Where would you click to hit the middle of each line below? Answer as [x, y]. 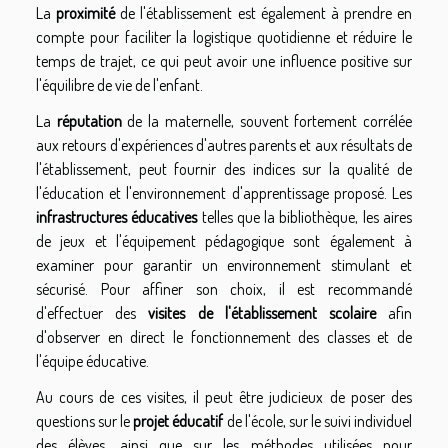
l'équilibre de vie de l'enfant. [119, 84]
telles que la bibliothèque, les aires [305, 216]
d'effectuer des [92, 312]
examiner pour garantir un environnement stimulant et [224, 264]
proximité [86, 12]
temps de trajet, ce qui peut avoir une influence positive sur [224, 60]
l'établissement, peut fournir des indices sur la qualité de [224, 168]
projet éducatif [178, 420]
